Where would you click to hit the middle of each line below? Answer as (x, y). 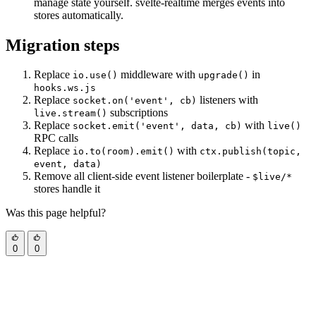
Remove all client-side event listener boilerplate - (143, 176)
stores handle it (67, 189)
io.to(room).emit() (123, 152)
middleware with (158, 75)
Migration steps (62, 45)
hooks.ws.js (65, 88)
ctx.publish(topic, (250, 152)
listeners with (227, 100)
